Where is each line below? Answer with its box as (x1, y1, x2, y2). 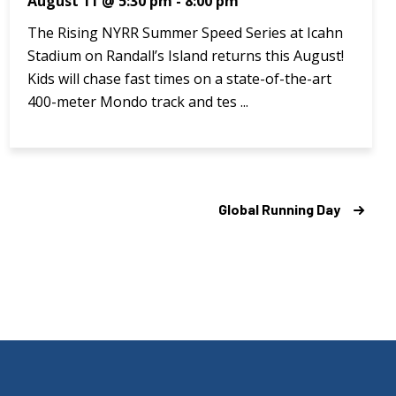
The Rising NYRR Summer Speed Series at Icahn (27, 22, 343, 42)
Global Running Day (218, 200, 340, 217)
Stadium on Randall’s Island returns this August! (27, 45, 344, 65)
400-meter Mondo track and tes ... (27, 91, 248, 111)
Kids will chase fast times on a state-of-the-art (27, 68, 331, 88)
